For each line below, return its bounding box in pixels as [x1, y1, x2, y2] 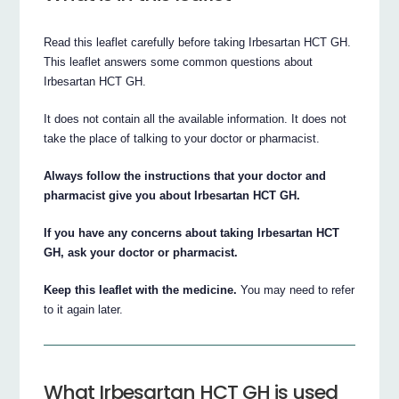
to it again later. [44, 302, 124, 316]
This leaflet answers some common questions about [44, 54, 313, 69]
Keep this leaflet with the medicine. [44, 282, 238, 297]
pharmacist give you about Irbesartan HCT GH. [44, 188, 301, 202]
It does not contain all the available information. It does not [44, 111, 347, 126]
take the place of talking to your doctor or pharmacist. [44, 131, 321, 145]
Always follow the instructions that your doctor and [44, 168, 327, 183]
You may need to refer [237, 282, 355, 297]
